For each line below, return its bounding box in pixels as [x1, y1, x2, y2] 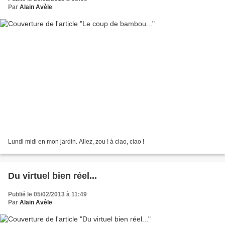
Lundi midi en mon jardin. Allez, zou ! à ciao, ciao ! [8, 138, 144, 145]
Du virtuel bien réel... [8, 170, 97, 181]
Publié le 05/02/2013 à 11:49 [8, 190, 87, 198]
